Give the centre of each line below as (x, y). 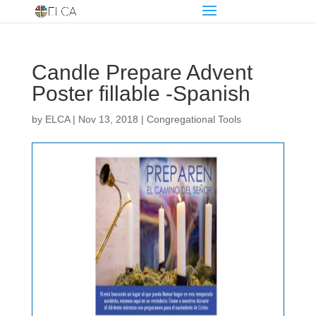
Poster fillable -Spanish (141, 93)
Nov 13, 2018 (108, 119)
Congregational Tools (194, 119)
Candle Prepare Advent (142, 72)
